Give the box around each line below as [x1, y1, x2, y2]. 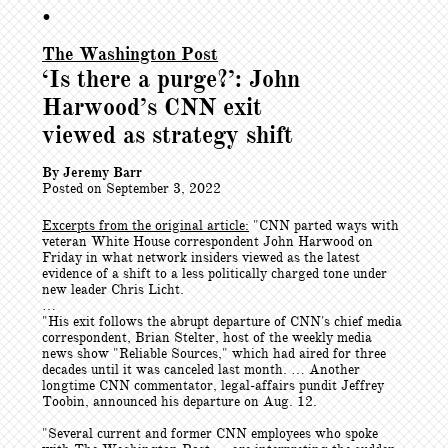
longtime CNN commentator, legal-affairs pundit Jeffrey [42, 377, 384, 394]
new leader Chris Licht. [42, 281, 184, 298]
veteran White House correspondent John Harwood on [42, 233, 373, 250]
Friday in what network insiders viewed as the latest [42, 249, 360, 266]
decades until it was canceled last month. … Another [42, 361, 360, 378]
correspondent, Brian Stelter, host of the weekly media [42, 329, 372, 346]
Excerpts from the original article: [42, 217, 249, 234]
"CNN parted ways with [249, 217, 399, 234]
